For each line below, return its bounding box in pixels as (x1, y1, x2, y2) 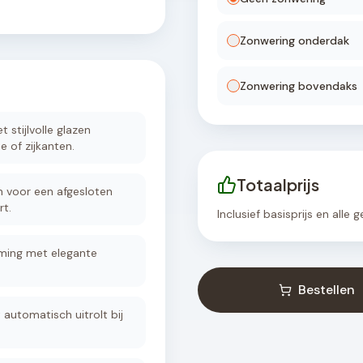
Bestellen (297, 281, 355, 298)
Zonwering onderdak (240, 33, 349, 48)
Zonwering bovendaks (240, 79, 357, 93)
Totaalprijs (237, 174, 319, 194)
